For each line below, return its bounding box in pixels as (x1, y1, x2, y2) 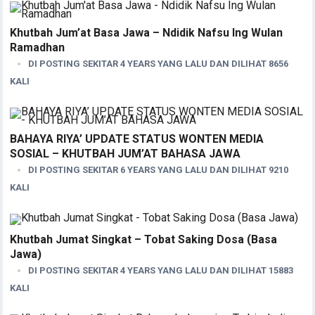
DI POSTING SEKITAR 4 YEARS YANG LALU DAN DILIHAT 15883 (28, 264, 294, 276)
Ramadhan (10, 40, 65, 54)
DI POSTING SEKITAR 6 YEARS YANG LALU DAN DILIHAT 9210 (28, 164, 289, 175)
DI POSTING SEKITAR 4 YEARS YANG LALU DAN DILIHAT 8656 (28, 58, 289, 69)
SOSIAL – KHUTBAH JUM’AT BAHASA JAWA (10, 146, 241, 160)
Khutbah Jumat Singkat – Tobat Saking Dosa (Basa (10, 232, 278, 246)
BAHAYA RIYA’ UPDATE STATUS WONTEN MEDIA (10, 131, 264, 146)
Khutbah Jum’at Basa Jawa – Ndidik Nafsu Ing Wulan (10, 25, 283, 39)
